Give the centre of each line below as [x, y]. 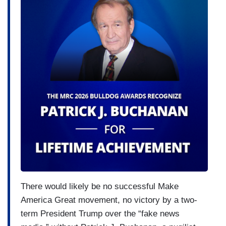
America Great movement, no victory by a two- [109, 200]
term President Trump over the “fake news [100, 213]
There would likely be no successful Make [100, 186]
